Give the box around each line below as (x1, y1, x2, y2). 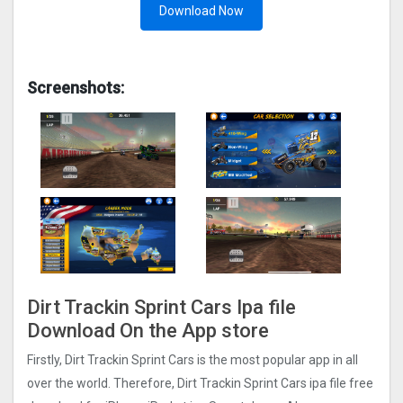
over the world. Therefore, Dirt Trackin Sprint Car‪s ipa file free (27, 376, 373, 391)
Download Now (159, 4, 244, 18)
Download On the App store (27, 318, 269, 342)
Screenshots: (27, 78, 124, 97)
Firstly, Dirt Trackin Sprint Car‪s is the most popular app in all (27, 353, 358, 368)
